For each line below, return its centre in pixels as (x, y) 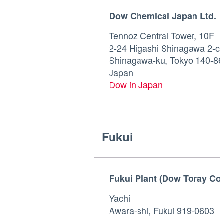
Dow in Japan (136, 84)
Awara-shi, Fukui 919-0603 (162, 210)
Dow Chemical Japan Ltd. (163, 16)
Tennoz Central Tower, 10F (162, 35)
